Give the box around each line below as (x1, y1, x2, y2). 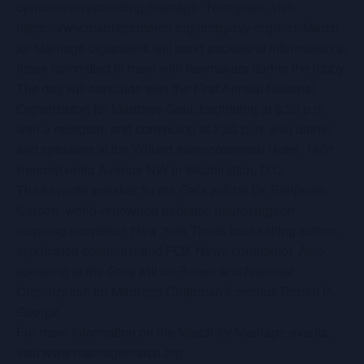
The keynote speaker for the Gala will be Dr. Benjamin (16, 180, 326, 199)
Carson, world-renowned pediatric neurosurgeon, (16, 201, 298, 219)
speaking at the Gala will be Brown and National (16, 262, 293, 280)
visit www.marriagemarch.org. (16, 343, 186, 362)
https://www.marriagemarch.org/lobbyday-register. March (16, 18, 339, 37)
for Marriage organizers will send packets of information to (16, 38, 347, 57)
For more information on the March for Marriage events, (16, 323, 331, 341)
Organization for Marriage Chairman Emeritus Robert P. (16, 282, 333, 301)
